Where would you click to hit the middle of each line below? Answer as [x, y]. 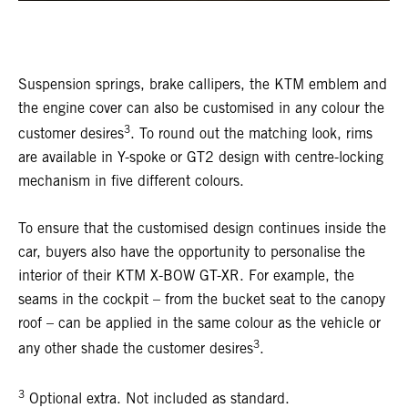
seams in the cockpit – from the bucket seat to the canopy [202, 300]
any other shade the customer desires [136, 349]
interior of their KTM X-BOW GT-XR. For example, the [186, 276]
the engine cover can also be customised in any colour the [201, 108]
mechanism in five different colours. [131, 181]
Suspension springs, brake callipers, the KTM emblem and [203, 85]
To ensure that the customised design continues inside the [202, 229]
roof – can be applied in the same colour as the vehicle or [199, 323]
